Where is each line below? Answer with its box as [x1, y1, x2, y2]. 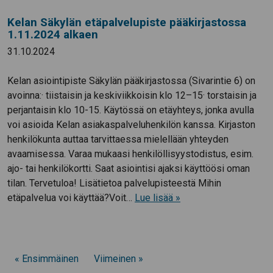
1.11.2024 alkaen [7, 27, 98, 42]
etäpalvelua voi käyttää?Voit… [7, 192, 135, 204]
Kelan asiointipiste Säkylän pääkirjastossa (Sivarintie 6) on [7, 75, 255, 87]
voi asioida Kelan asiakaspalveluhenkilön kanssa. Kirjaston [7, 119, 255, 131]
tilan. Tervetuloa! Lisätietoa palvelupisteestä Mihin [7, 177, 221, 190]
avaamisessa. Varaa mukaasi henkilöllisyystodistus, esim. [7, 148, 253, 160]
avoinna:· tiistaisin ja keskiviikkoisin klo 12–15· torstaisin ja [7, 90, 257, 102]
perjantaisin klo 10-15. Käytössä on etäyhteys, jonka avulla [7, 104, 254, 116]
